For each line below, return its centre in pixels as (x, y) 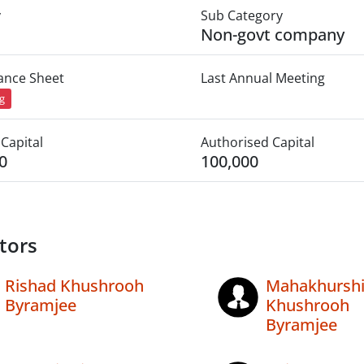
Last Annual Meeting (262, 78)
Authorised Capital (257, 143)
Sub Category (241, 15)
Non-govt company (272, 35)
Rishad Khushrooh (74, 286)
